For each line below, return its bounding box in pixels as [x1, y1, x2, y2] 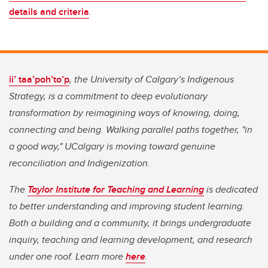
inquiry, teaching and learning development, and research [9, 233, 252, 247]
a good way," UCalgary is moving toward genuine [9, 139, 215, 154]
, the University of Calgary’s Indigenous [69, 72, 234, 87]
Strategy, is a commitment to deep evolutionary [9, 89, 208, 103]
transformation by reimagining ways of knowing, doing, [9, 106, 240, 120]
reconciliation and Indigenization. [9, 156, 153, 170]
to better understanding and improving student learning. [9, 199, 245, 214]
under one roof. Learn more [9, 249, 126, 264]
